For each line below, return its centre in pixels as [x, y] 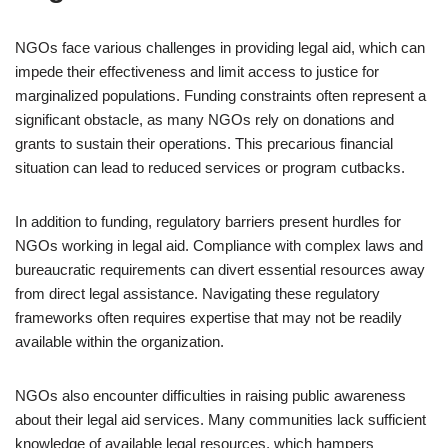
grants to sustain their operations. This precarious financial [204, 143]
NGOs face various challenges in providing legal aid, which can [220, 47]
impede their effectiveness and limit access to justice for [197, 71]
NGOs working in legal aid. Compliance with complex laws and [219, 245]
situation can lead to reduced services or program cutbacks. [210, 167]
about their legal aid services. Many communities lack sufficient [220, 419]
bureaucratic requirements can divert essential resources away [220, 269]
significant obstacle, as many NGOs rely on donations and [204, 119]
